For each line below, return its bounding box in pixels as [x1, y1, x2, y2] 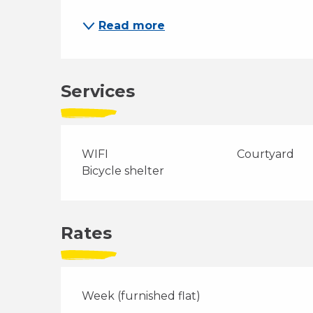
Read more [99, 19, 166, 32]
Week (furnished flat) [82, 289, 201, 303]
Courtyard [236, 147, 294, 161]
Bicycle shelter [82, 164, 165, 177]
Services [61, 81, 136, 101]
